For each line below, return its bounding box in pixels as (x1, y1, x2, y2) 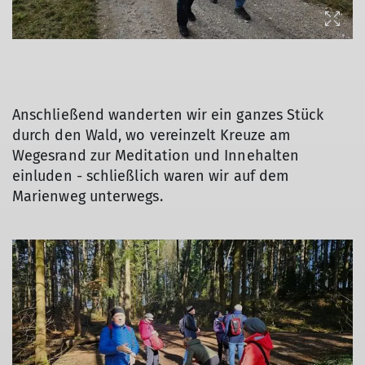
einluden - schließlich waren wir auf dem (12, 166, 289, 185)
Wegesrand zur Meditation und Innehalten (12, 146, 300, 165)
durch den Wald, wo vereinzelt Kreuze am (12, 125, 291, 144)
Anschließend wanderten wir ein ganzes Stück (12, 105, 324, 124)
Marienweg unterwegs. (12, 187, 163, 205)
